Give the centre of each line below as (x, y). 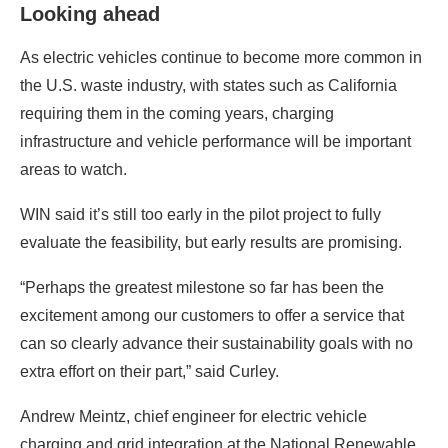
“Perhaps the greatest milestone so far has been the (202, 287)
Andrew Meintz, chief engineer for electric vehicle (193, 416)
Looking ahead (90, 13)
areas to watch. (73, 169)
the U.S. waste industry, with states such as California (208, 85)
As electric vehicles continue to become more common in (221, 57)
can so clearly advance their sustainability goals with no (216, 343)
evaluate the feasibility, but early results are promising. (211, 242)
